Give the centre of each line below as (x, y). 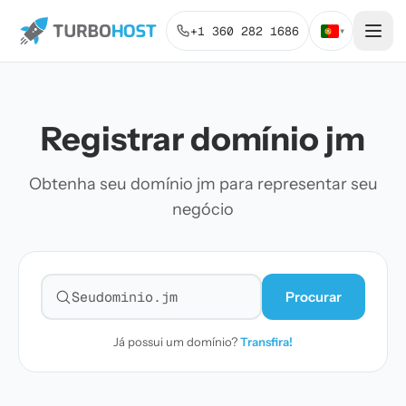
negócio (203, 209)
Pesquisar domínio (116, 306)
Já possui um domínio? (177, 342)
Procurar (314, 296)
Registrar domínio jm (203, 139)
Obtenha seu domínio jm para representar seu (203, 184)
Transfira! (266, 342)
